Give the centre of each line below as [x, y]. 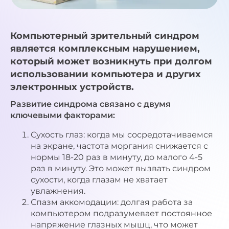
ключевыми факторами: [63, 116]
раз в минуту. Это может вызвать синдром [121, 169]
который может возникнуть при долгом [111, 62]
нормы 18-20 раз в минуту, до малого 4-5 [117, 157]
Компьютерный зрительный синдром [105, 36]
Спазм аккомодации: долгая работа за [112, 202]
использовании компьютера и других [106, 74]
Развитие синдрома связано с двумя [90, 104]
